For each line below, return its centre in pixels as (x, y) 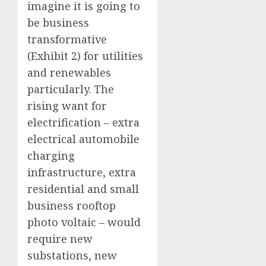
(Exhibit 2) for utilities (85, 56)
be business (58, 23)
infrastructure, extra (82, 172)
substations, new (72, 256)
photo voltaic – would (84, 222)
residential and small (83, 189)
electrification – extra (83, 123)
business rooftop (72, 206)
